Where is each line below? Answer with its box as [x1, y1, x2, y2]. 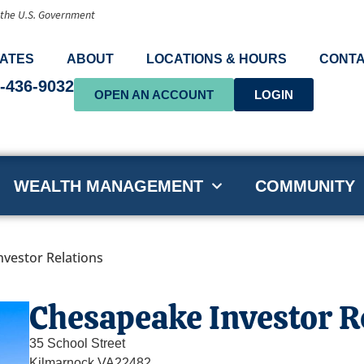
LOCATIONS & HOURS [146, 52, 288, 67]
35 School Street [28, 336, 125, 350]
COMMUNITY [254, 176, 355, 195]
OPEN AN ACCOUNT [94, 88, 214, 102]
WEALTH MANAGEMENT [13, 176, 203, 195]
